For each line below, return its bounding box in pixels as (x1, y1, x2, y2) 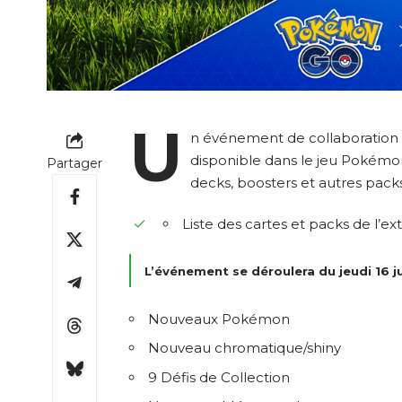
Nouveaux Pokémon (148, 310, 290, 328)
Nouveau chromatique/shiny (148, 339, 341, 357)
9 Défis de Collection (148, 368, 290, 386)
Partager (47, 155, 102, 172)
